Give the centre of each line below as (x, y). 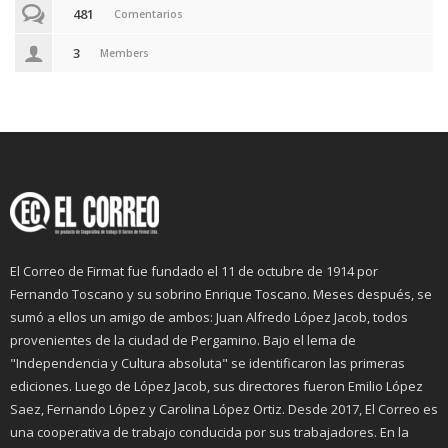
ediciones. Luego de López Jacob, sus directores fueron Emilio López (216, 386)
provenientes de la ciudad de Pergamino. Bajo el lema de (183, 340)
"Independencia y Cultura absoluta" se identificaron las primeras (207, 363)
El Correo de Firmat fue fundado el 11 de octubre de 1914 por (194, 271)
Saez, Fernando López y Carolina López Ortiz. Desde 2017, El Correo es (224, 409)
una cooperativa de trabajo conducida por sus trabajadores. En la (209, 432)
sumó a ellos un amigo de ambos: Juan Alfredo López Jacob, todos (209, 317)
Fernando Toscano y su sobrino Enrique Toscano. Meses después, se (221, 294)
